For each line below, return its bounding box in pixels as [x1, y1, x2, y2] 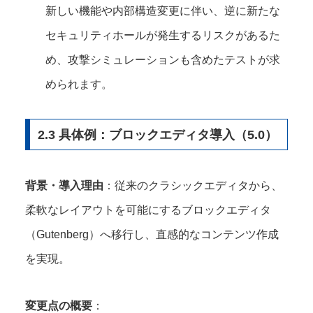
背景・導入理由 [25, 179, 103, 191]
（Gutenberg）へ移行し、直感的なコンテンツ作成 [25, 228, 279, 240]
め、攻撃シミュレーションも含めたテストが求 [45, 53, 281, 66]
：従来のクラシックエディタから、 [103, 179, 282, 191]
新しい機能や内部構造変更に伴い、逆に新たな [45, 4, 281, 17]
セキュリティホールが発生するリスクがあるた [45, 29, 281, 41]
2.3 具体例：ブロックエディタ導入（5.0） [37, 127, 277, 142]
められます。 [45, 78, 113, 90]
